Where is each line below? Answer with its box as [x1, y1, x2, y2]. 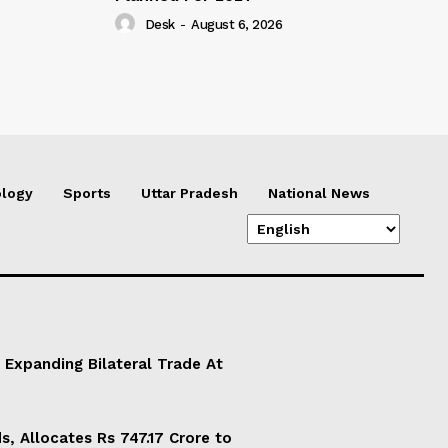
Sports [63, 185, 111, 202]
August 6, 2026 [191, 17, 282, 33]
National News [268, 185, 370, 202]
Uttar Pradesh [141, 185, 238, 202]
